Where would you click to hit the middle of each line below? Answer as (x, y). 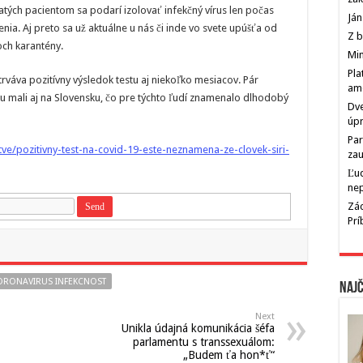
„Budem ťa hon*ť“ (229, 355)
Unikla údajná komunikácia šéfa (198, 328)
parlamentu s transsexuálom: (204, 342)
